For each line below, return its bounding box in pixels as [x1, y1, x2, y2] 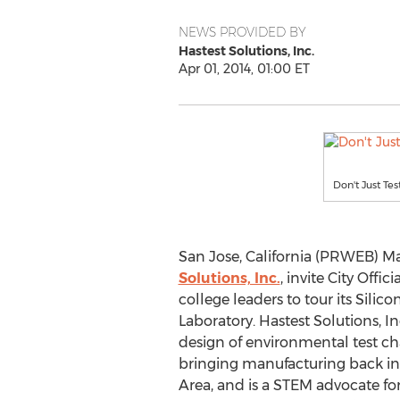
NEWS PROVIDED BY [178, 24, 306, 40]
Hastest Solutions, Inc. [178, 43, 314, 59]
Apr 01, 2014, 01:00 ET [178, 61, 310, 77]
